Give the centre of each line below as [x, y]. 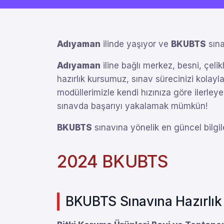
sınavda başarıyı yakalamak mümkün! [132, 106]
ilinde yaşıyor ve [136, 44]
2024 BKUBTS [113, 161]
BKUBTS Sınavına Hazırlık [144, 201]
